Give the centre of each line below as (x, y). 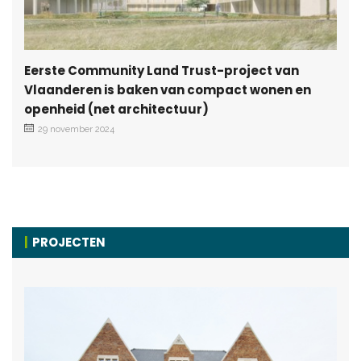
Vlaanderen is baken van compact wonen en (168, 89)
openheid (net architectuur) (116, 109)
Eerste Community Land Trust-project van (162, 70)
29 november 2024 (76, 129)
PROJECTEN (69, 242)
